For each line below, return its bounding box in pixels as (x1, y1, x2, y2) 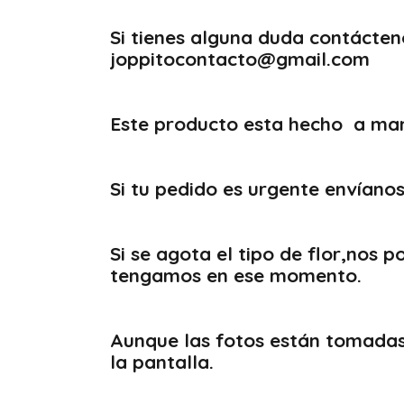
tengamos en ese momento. (110, 263, 362, 288)
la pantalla (110, 350, 209, 374)
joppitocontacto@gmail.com (110, 47, 370, 71)
